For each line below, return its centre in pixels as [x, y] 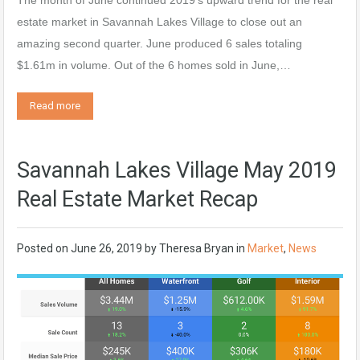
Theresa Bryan [196, 249]
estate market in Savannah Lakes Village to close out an [160, 22]
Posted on [44, 249]
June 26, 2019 [106, 249]
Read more [55, 106]
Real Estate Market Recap [137, 200]
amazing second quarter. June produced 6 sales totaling [160, 44]
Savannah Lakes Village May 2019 [177, 171]
